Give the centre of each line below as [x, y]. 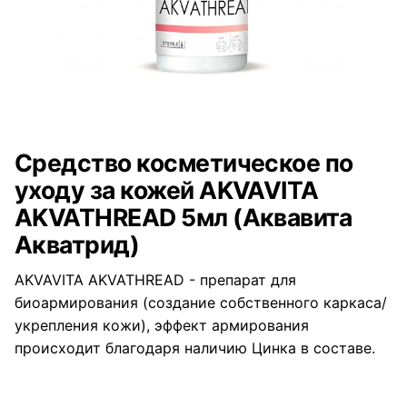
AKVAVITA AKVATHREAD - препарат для [155, 280]
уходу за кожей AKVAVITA [167, 190]
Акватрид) [77, 245]
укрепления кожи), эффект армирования [162, 326]
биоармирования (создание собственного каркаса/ [201, 303]
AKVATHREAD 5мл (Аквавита [184, 218]
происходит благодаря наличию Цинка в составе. [195, 348]
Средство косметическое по [184, 163]
